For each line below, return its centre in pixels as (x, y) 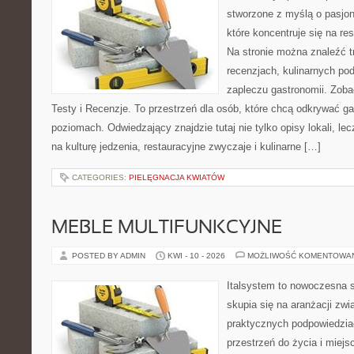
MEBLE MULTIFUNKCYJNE (167, 228)
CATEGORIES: (100, 177)
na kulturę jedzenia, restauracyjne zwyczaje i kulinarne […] (186, 147)
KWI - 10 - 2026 (196, 256)
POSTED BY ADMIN (110, 256)
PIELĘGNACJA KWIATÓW (177, 177)
